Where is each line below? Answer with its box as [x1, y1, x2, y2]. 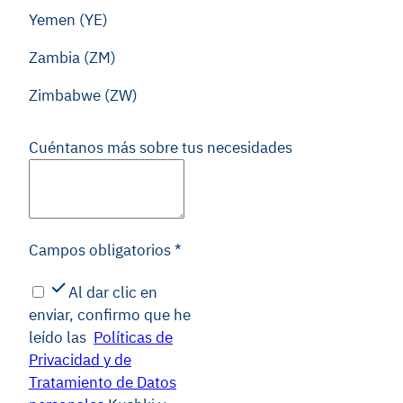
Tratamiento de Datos [29, 372, 176, 392]
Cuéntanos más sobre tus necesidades [29, 138, 292, 157]
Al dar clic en [68, 282, 157, 302]
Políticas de [94, 327, 173, 347]
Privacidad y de [29, 350, 131, 370]
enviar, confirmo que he [29, 305, 191, 325]
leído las [29, 327, 90, 347]
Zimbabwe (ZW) [29, 85, 138, 105]
